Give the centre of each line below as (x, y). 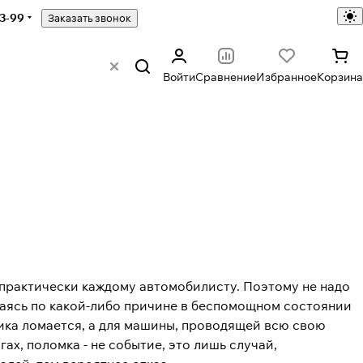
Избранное (286, 77)
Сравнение (226, 77)
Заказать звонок (90, 18)
